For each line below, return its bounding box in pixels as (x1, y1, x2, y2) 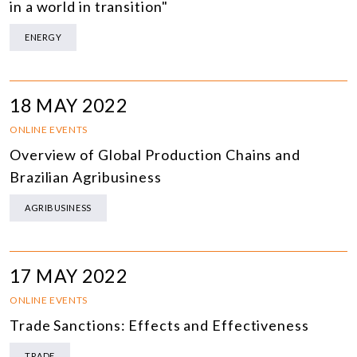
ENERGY (25, 32, 62, 43)
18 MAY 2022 (10, 94, 127, 117)
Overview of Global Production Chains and (10, 146, 300, 164)
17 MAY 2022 (10, 265, 127, 288)
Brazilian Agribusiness (10, 168, 162, 186)
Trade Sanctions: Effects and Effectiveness (10, 316, 309, 335)
